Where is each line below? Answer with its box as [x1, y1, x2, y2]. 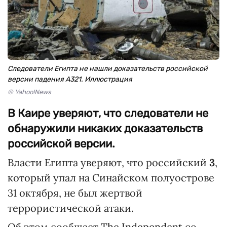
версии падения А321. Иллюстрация [8, 75, 132, 84]
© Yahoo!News [8, 88, 51, 96]
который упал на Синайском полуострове [8, 171, 214, 184]
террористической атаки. [8, 202, 134, 214]
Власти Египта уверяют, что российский [8, 156, 209, 169]
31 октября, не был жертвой [8, 186, 142, 199]
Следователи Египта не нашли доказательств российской [8, 64, 208, 73]
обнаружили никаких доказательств [8, 122, 203, 135]
